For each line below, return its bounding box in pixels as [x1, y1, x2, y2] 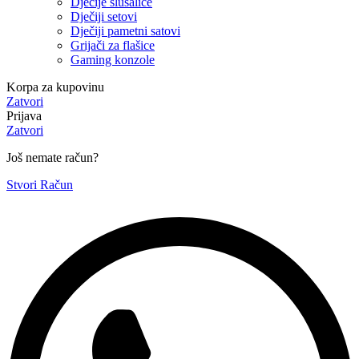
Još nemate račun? [6, 151, 99, 165]
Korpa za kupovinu [6, 80, 104, 95]
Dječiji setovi [71, 10, 137, 24]
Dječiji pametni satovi [71, 24, 180, 38]
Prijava [6, 109, 42, 123]
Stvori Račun [6, 178, 73, 192]
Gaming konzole [71, 53, 155, 67]
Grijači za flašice [71, 38, 155, 53]
